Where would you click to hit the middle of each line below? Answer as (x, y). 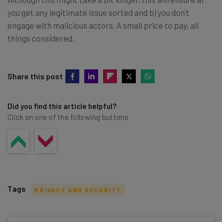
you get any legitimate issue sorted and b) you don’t (98, 13)
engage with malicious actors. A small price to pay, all (103, 26)
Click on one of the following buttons (68, 117)
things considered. (41, 38)
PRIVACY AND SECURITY (78, 190)
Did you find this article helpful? (62, 106)
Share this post (35, 76)
